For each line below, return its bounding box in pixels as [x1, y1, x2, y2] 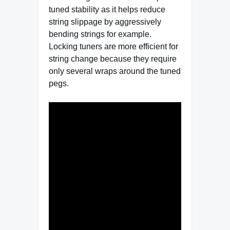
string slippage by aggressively [49, 17, 161, 27]
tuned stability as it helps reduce [49, 5, 165, 14]
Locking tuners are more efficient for [49, 42, 178, 51]
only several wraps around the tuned [49, 67, 181, 76]
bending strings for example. [49, 30, 151, 39]
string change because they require [49, 54, 177, 64]
